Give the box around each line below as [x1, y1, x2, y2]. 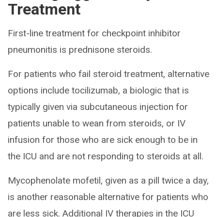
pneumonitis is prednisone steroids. [8, 44, 152, 55]
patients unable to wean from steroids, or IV [8, 117, 186, 129]
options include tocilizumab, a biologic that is [8, 84, 189, 96]
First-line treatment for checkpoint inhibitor [8, 27, 181, 39]
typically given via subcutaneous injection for [8, 101, 188, 112]
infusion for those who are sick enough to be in [8, 134, 198, 145]
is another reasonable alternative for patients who [8, 191, 208, 202]
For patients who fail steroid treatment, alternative [8, 68, 209, 79]
